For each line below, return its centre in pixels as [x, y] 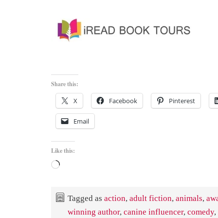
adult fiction [151, 198]
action [115, 198]
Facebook [123, 100]
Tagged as [86, 198]
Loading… [74, 165]
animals [189, 198]
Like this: [63, 150]
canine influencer [154, 212]
